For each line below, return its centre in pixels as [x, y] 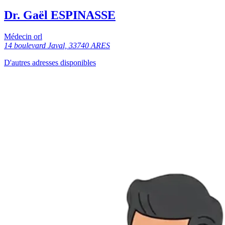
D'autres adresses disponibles [50, 63]
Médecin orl [23, 37]
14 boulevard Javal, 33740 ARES [57, 46]
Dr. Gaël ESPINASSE [60, 15]
